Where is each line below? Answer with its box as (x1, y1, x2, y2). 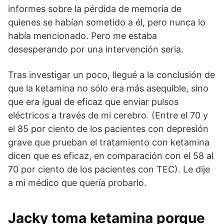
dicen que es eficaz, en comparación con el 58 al (8, 150, 213, 161)
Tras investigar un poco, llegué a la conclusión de (8, 69, 215, 80)
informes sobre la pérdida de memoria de (8, 3, 181, 14)
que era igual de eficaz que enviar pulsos (8, 96, 178, 107)
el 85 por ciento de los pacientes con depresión (8, 123, 208, 134)
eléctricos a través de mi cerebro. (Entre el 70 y (8, 110, 208, 120)
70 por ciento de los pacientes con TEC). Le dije (8, 164, 210, 174)
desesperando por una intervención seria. (8, 44, 183, 54)
